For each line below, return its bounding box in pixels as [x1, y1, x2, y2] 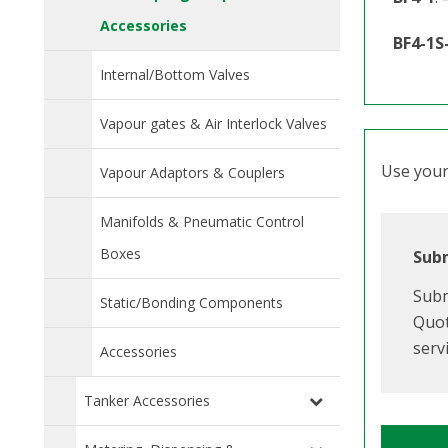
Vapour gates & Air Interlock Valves [100, 113, 327, 133]
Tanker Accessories [84, 390, 210, 410]
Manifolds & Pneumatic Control [100, 211, 304, 231]
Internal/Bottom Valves [100, 64, 250, 84]
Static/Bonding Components [100, 292, 283, 312]
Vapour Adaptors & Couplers [100, 162, 285, 182]
